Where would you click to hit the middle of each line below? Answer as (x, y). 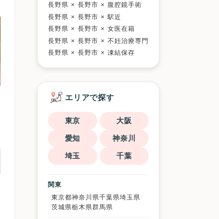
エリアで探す (90, 97)
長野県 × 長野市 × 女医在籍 (91, 29)
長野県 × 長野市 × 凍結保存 (91, 53)
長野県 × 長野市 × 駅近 (85, 17)
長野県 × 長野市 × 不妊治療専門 (98, 41)
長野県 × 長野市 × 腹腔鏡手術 (95, 5)
